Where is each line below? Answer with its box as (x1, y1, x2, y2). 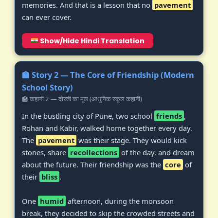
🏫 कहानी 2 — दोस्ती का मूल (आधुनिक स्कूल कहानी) (22, 94, 142, 103)
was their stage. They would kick (76, 135, 187, 145)
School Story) (22, 81, 73, 93)
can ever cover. (22, 12, 72, 22)
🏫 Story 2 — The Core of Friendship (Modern (22, 69, 194, 80)
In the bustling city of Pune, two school (22, 110, 154, 121)
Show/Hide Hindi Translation (38, 36, 145, 46)
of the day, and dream (119, 147, 195, 157)
